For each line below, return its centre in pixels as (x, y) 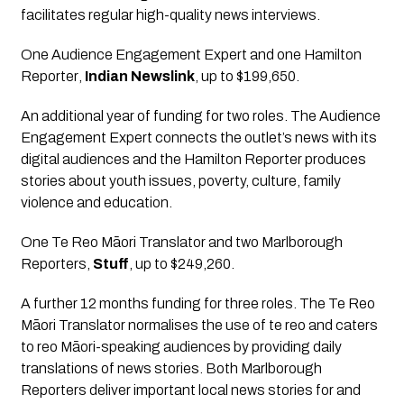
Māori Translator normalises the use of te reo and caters (199, 326)
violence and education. (96, 203)
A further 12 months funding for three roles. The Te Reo (197, 304)
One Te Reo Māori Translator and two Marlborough (181, 243)
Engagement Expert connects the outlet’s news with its (198, 138)
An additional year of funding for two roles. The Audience (200, 116)
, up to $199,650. (247, 77)
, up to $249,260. (181, 264)
